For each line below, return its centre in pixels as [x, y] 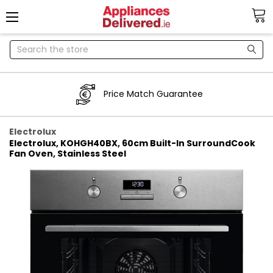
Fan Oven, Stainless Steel [67, 153]
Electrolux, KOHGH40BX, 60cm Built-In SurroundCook [132, 143]
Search [25, 46]
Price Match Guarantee [153, 94]
